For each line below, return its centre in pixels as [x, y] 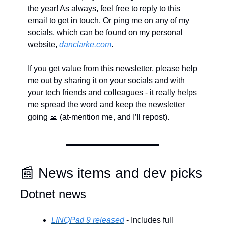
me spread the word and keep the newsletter [106, 105]
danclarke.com [85, 44]
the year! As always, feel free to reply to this [104, 8]
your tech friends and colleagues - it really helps [112, 93]
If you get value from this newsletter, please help [113, 69]
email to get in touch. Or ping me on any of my [108, 20]
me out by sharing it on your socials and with [106, 81]
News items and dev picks [118, 173]
